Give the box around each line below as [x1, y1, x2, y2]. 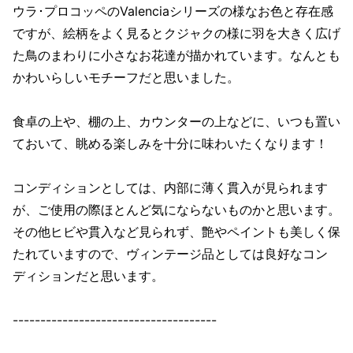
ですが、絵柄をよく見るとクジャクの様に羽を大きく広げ [13, 24, 340, 41]
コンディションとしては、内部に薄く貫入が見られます [13, 179, 328, 195]
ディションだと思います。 [13, 267, 164, 284]
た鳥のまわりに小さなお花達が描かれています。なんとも [13, 46, 340, 63]
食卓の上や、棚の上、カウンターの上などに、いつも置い [13, 113, 340, 129]
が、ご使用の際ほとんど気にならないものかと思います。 [13, 201, 340, 217]
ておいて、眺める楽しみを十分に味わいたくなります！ [13, 135, 328, 151]
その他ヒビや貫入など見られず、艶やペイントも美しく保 [13, 223, 340, 240]
